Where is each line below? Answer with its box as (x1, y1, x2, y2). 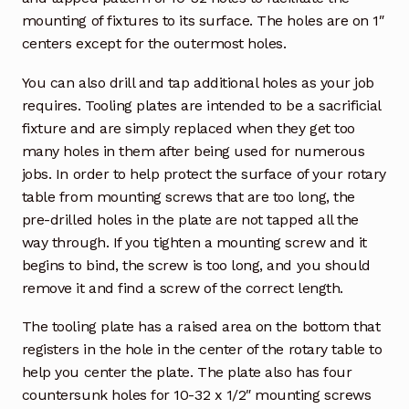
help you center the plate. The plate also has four (21, 363, 352, 382)
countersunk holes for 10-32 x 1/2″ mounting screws (21, 386, 372, 404)
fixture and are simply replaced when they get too (21, 119, 355, 137)
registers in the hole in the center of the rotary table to (21, 341, 383, 359)
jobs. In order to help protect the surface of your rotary (21, 164, 386, 183)
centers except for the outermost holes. (21, 34, 287, 52)
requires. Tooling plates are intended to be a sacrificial (21, 96, 381, 114)
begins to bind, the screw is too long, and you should (21, 256, 371, 274)
